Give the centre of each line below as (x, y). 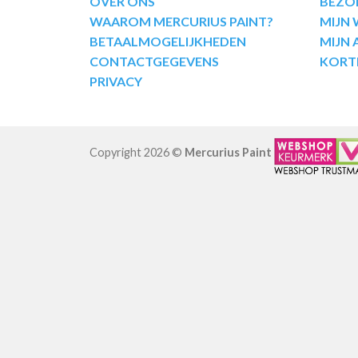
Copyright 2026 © (137, 153)
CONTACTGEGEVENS (154, 61)
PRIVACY (116, 81)
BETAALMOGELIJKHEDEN (168, 41)
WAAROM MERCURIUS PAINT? (181, 21)
